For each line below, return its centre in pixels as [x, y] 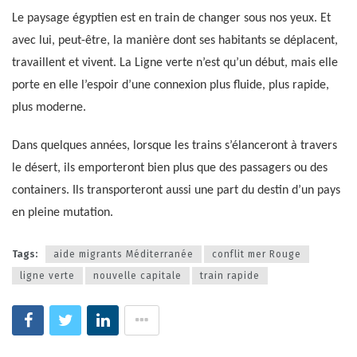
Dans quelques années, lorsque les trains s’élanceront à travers [175, 146]
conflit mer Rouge [257, 254]
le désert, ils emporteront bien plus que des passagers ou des [170, 169]
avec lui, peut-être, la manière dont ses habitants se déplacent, [175, 41]
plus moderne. [49, 108]
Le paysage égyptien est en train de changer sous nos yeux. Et [171, 19]
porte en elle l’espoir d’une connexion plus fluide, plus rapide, [171, 86]
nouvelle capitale [137, 275]
